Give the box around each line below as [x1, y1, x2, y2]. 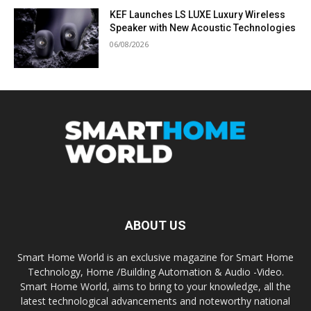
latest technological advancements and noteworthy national [21, 294, 290, 308]
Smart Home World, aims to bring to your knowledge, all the [20, 279, 291, 293]
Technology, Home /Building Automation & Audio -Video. [27, 264, 284, 278]
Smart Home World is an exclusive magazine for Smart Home [17, 250, 294, 264]
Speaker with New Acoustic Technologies [110, 22, 296, 34]
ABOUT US [125, 217, 186, 233]
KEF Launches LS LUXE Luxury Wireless [110, 9, 286, 21]
